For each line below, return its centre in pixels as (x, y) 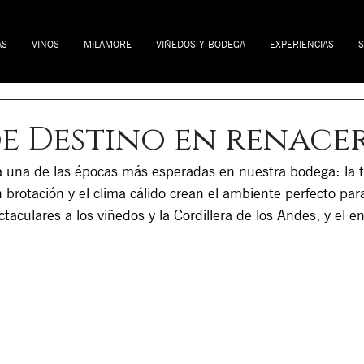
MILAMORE (108, 44)
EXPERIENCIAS (302, 44)
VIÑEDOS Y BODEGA (201, 44)
